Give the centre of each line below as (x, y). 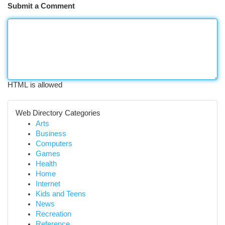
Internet (48, 184)
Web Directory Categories (58, 113)
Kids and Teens (61, 194)
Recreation (53, 214)
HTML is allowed (35, 85)
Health (46, 164)
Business (51, 134)
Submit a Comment (41, 6)
